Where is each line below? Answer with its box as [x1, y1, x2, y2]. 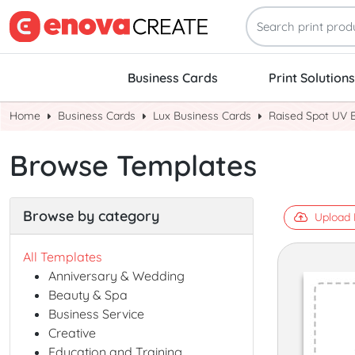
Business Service [48, 306, 144, 323]
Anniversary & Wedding [48, 268, 185, 284]
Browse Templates [10, 147, 257, 184]
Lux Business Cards [153, 109, 251, 124]
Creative [48, 325, 96, 342]
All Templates [23, 249, 102, 265]
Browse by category [23, 207, 159, 226]
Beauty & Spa [48, 287, 128, 303]
